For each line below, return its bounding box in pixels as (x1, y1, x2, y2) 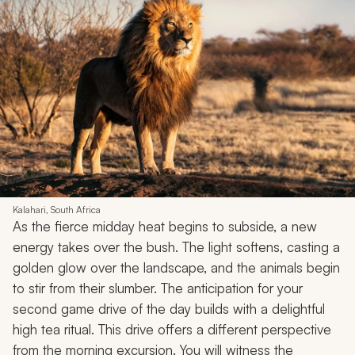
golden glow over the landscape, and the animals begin (13, 259, 340, 277)
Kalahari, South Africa (13, 204, 101, 216)
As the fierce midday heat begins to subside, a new (13, 218, 317, 235)
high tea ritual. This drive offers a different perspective (13, 321, 331, 338)
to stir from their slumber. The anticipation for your (13, 280, 303, 297)
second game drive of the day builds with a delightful (13, 300, 325, 318)
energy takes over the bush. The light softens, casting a (13, 239, 340, 256)
